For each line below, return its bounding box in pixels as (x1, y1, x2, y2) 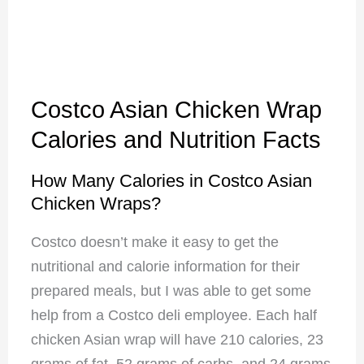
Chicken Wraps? (30, 193, 161, 214)
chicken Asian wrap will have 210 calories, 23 (30, 331, 323, 348)
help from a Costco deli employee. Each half (30, 306, 317, 323)
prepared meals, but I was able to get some (30, 282, 311, 299)
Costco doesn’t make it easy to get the (30, 233, 279, 250)
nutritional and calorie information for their (30, 258, 300, 275)
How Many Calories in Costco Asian (30, 170, 312, 191)
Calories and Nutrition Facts (30, 126, 321, 153)
